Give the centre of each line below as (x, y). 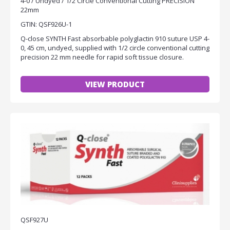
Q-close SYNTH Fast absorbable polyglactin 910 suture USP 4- (115, 38)
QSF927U (34, 219)
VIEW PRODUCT (115, 84)
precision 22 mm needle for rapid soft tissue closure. (102, 57)
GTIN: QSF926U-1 (46, 24)
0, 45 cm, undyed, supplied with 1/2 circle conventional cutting (115, 47)
